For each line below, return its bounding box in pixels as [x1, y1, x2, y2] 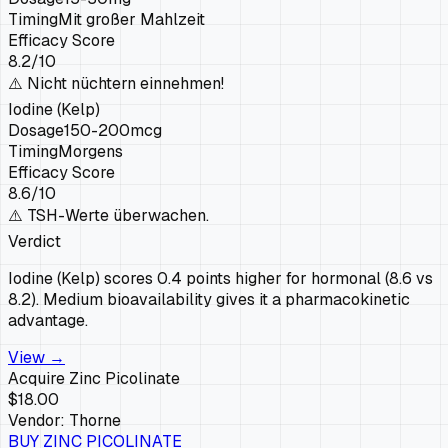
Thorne [69, 409, 121, 431]
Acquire [8, 367, 69, 389]
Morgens [58, 140, 123, 162]
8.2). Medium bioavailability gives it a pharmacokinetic [8, 288, 410, 310]
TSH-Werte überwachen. [27, 204, 209, 226]
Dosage [8, 119, 64, 141]
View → [8, 346, 65, 368]
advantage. [8, 309, 88, 331]
